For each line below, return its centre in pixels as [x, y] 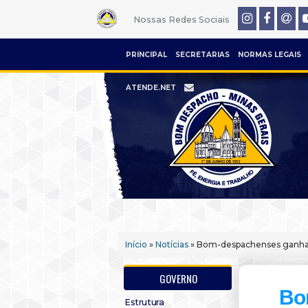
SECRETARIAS [202, 55]
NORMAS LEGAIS [269, 55]
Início [136, 244]
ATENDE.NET [151, 88]
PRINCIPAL [146, 55]
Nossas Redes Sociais [181, 20]
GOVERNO [178, 278]
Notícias [172, 244]
